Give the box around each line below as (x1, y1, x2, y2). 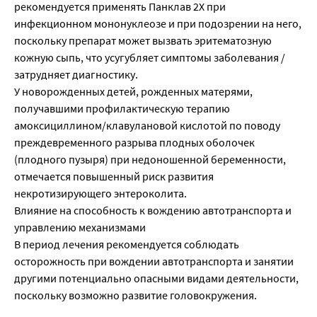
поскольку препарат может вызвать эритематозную (14, 33, 272, 48)
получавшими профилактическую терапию (14, 101, 230, 116)
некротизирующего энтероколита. (14, 186, 187, 201)
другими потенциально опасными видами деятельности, (14, 271, 299, 286)
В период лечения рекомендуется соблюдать (14, 237, 239, 252)
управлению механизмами (14, 220, 146, 235)
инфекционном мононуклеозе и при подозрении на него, (14, 16, 301, 31)
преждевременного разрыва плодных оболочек (14, 135, 255, 150)
